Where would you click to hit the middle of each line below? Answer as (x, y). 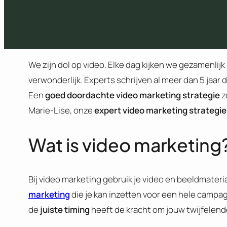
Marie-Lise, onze (61, 110)
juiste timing (65, 209)
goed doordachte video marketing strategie (133, 95)
